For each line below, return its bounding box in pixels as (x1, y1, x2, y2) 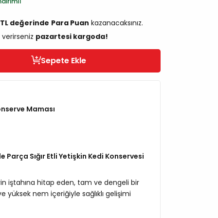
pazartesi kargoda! (36, 31, 108, 41)
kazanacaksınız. (89, 18, 143, 28)
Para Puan (51, 18, 89, 28)
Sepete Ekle (40, 54, 86, 66)
